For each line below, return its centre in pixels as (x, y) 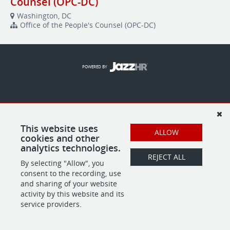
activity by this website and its (72, 194)
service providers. (51, 204)
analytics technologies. (71, 148)
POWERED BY (94, 66)
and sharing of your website (69, 184)
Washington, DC (44, 16)
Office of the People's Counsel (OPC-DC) (88, 25)
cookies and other (60, 138)
